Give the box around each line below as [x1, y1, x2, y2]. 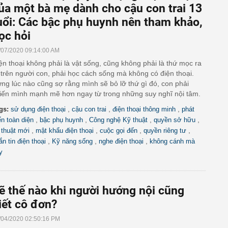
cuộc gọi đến [100, 127, 137, 134]
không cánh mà [150, 137, 195, 145]
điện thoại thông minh [112, 105, 176, 113]
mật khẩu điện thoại [36, 127, 94, 134]
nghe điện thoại [99, 137, 144, 145]
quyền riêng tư [144, 127, 186, 134]
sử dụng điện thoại [11, 105, 66, 113]
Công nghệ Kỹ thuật [89, 116, 148, 124]
